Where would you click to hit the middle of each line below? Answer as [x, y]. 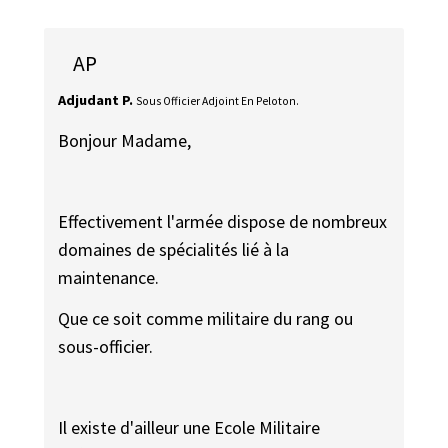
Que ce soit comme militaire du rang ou [206, 318]
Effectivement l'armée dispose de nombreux [223, 222]
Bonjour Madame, [125, 141]
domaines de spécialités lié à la [174, 250]
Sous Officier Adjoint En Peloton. [218, 100]
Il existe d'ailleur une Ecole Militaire [189, 428]
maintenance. [109, 278]
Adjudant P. [96, 99]
